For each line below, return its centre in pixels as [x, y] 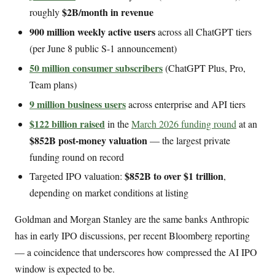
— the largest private [189, 140]
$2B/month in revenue [108, 12]
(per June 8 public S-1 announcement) [103, 48]
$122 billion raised [67, 123]
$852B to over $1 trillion [174, 176]
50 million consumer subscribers [96, 68]
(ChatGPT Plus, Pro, [204, 68]
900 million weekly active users [92, 32]
